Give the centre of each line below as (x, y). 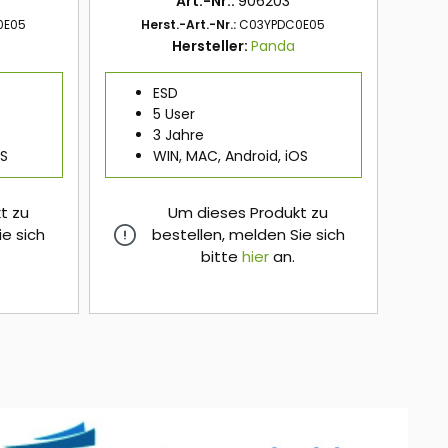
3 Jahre (178, 135)
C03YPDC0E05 (282, 25)
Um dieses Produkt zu (248, 213)
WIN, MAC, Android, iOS (230, 156)
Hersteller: (211, 46)
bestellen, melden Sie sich (248, 235)
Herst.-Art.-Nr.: (190, 25)
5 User (173, 114)
